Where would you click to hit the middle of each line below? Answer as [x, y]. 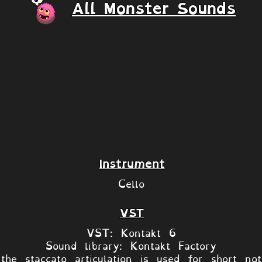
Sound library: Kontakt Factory [131, 244]
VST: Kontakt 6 [131, 232]
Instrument [132, 164]
